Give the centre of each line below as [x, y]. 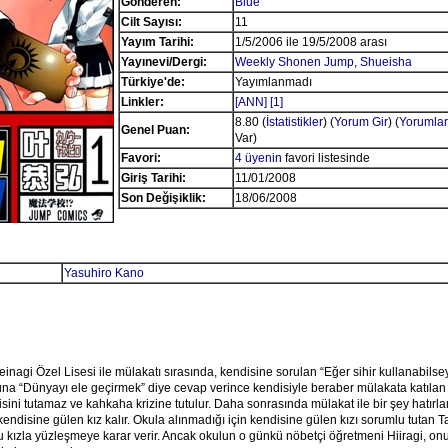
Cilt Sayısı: [151, 22]
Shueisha [385, 62]
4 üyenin [258, 158]
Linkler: [142, 102]
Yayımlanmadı [273, 82]
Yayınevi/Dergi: [163, 62]
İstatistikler [294, 122]
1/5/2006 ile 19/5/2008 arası [310, 42]
